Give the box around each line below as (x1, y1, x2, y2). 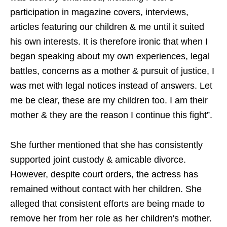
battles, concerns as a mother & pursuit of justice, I (10, 66, 214, 76)
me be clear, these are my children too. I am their (10, 95, 208, 105)
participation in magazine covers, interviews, (10, 7, 188, 17)
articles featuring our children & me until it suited (10, 22, 204, 32)
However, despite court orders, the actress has (10, 169, 198, 179)
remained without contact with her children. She (10, 184, 202, 194)
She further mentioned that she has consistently (10, 140, 203, 150)
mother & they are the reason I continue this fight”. (10, 110, 212, 120)
